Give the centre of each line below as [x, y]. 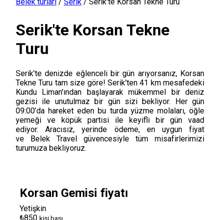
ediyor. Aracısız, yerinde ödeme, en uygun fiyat [110, 129]
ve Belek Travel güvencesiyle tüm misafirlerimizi [110, 138]
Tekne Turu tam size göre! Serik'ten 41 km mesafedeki [110, 82]
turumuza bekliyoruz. [51, 148]
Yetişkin [33, 208]
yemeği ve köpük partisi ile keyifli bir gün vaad [110, 120]
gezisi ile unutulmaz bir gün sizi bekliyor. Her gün [110, 101]
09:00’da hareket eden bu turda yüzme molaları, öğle [110, 110]
